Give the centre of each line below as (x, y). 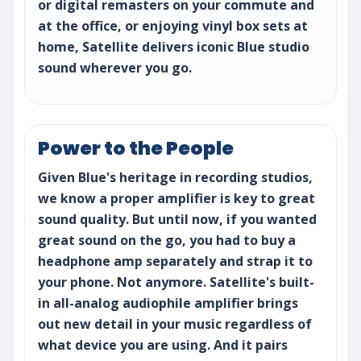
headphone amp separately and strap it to (175, 261)
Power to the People (136, 149)
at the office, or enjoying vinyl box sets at (173, 26)
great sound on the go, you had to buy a (167, 241)
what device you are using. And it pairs (163, 345)
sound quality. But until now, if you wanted (177, 220)
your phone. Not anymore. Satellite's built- (176, 282)
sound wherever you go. (115, 68)
